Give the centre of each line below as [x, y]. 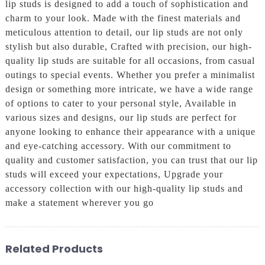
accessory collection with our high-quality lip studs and [124, 189]
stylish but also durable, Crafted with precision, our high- [128, 47]
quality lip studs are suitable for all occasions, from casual [130, 61]
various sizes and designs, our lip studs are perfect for [121, 118]
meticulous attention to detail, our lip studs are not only [124, 33]
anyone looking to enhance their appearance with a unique [130, 132]
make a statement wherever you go [79, 203]
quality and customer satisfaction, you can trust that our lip [131, 160]
